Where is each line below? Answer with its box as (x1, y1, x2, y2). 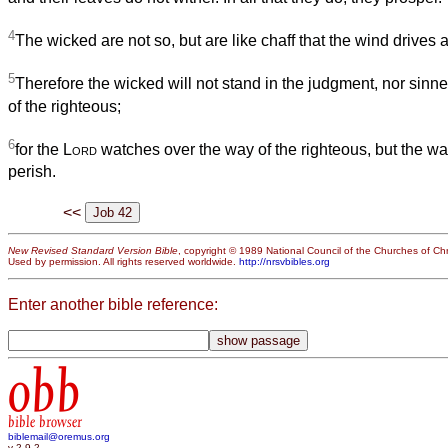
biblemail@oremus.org (8, 431, 110, 443)
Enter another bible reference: (8, 295, 218, 313)
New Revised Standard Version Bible (8, 245, 178, 257)
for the (15, 140, 63, 158)
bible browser (8, 413, 82, 432)
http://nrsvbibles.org (239, 256, 330, 268)
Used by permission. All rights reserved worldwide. (8, 256, 239, 268)
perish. (8, 162, 56, 180)
